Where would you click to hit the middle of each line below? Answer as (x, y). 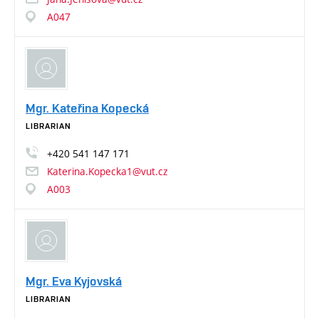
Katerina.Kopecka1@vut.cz (107, 172)
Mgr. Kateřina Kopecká (87, 108)
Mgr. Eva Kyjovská (74, 281)
